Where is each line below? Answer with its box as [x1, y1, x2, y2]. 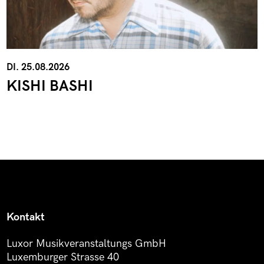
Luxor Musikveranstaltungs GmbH [6, 237, 166, 250]
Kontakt [6, 211, 45, 224]
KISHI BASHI [6, 77, 93, 95]
